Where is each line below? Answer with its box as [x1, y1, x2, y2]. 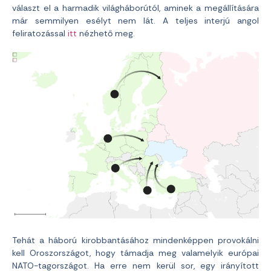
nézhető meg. [77, 28, 135, 39]
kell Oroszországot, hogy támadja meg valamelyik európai [12, 247, 259, 259]
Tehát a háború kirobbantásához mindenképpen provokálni [12, 235, 259, 246]
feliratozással [12, 28, 68, 39]
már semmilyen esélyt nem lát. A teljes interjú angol [12, 15, 259, 26]
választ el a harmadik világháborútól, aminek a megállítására [12, 2, 259, 13]
